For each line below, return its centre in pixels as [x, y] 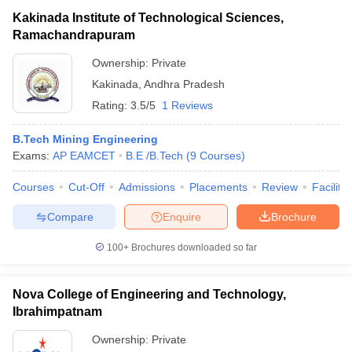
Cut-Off [86, 187]
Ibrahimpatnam [57, 312]
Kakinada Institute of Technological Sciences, [148, 18]
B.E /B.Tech [154, 156]
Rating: [111, 105]
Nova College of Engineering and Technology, [149, 294]
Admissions [147, 187]
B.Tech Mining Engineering [85, 139]
